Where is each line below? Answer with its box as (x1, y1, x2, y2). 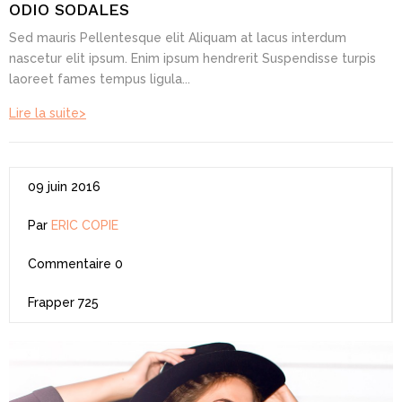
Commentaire (28, 256, 111, 271)
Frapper (28, 294, 74, 310)
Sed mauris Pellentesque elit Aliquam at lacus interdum (9, 30, 346, 45)
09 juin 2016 (28, 179, 100, 194)
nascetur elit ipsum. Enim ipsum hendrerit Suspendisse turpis (9, 50, 376, 66)
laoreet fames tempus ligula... (9, 71, 190, 86)
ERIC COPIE (51, 217, 118, 232)
